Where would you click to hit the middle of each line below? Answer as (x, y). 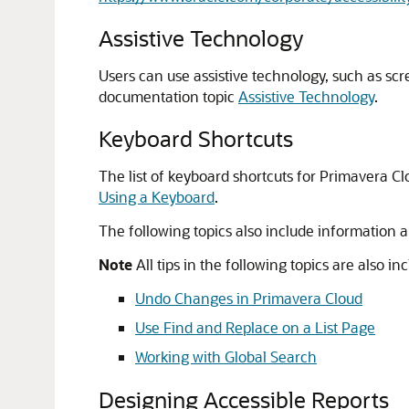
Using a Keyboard (157, 197)
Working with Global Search (226, 357)
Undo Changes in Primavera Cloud (249, 298)
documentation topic (168, 96)
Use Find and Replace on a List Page (255, 327)
